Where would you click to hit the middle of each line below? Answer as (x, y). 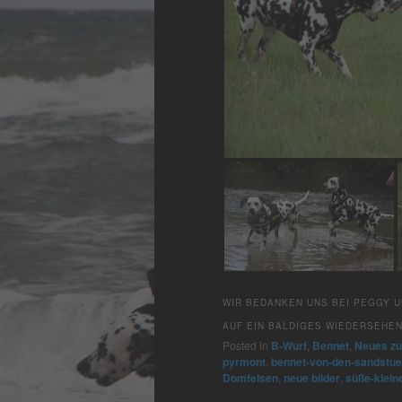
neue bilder (312, 377)
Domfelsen (250, 377)
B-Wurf (289, 345)
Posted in (245, 345)
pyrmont (244, 361)
